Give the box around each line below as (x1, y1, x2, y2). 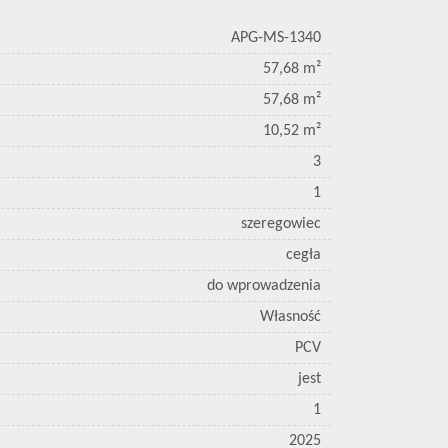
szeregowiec (241, 216, 321, 232)
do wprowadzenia (207, 278, 321, 294)
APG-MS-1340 (231, 30, 321, 46)
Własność (260, 309, 321, 325)
